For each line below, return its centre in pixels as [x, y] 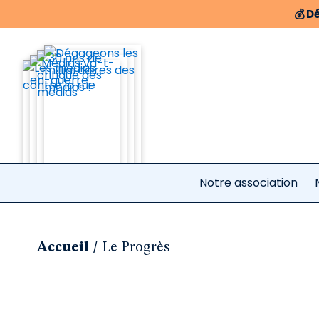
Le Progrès [136, 248]
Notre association [249, 183]
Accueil [63, 248]
